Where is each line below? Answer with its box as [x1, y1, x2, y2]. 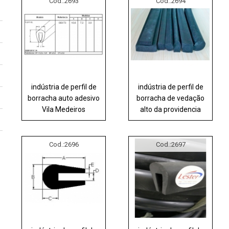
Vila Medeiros [42, 105, 86, 113]
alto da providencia [140, 105, 201, 113]
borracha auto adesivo [28, 94, 100, 102]
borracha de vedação [136, 94, 205, 102]
